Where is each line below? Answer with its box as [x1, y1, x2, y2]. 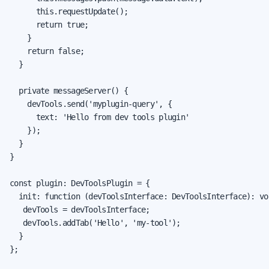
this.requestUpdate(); [10, 6, 128, 16]
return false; [10, 46, 85, 56]
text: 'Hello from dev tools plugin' [10, 112, 190, 122]
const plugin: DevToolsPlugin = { [10, 178, 150, 188]
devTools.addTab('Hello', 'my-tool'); [10, 217, 181, 228]
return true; [10, 19, 89, 29]
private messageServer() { [10, 85, 128, 95]
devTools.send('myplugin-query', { [10, 98, 172, 109]
